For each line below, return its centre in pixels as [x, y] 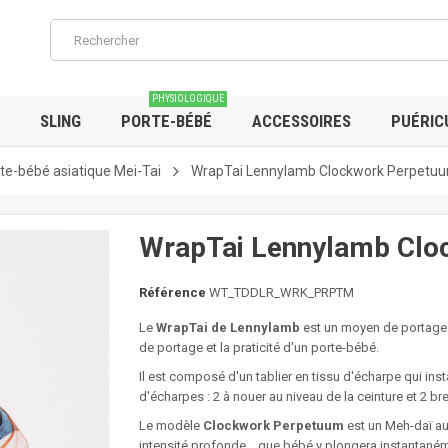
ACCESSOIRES [301, 121]
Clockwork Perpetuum [273, 425]
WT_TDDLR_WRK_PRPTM [281, 292]
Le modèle [171, 425]
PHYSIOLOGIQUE [188, 98]
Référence [172, 292]
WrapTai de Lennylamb [228, 327]
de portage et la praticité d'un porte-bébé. [259, 347]
